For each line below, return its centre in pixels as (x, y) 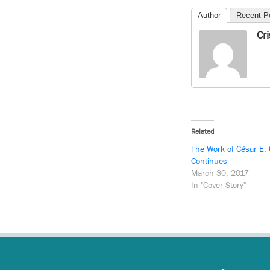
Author (209, 16)
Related (202, 132)
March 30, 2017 (220, 174)
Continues (209, 162)
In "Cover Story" (218, 186)
